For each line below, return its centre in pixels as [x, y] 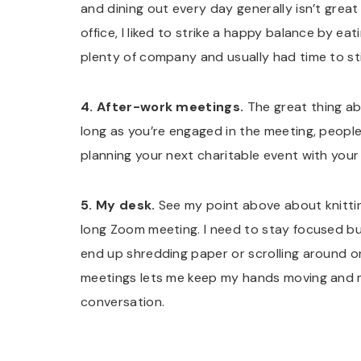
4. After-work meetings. [164, 107]
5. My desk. [120, 205]
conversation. [123, 302]
